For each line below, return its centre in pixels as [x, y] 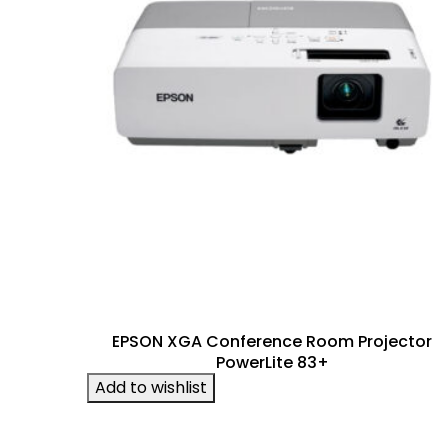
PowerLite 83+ [272, 362]
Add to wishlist [151, 387]
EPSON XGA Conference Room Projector [272, 341]
